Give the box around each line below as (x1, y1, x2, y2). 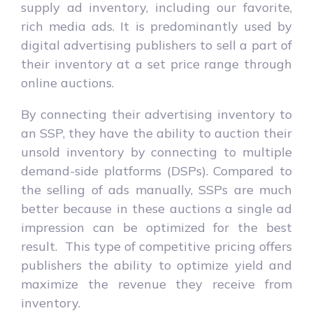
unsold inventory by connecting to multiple (21, 143, 292, 160)
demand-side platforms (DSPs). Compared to (21, 162, 292, 179)
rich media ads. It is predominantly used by (21, 17, 292, 34)
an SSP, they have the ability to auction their (21, 124, 292, 141)
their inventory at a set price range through (21, 55, 292, 72)
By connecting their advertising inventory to (21, 105, 292, 122)
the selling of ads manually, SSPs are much (21, 181, 292, 198)
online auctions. (21, 74, 117, 91)
